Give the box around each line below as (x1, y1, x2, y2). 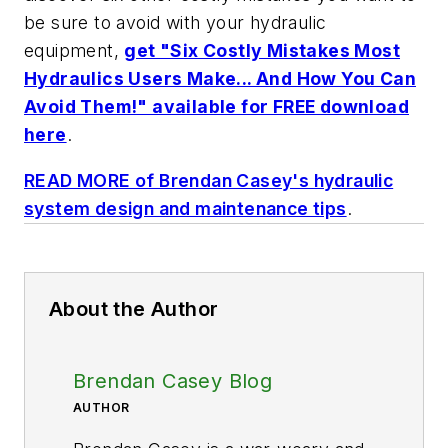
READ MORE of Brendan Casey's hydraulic (24, 169, 394, 191)
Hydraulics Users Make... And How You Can (24, 67, 416, 89)
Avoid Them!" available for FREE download (24, 95, 409, 117)
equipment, (24, 39, 125, 61)
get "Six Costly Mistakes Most (124, 39, 401, 61)
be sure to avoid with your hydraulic (24, 11, 327, 33)
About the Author (49, 296, 219, 321)
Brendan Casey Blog (73, 368, 273, 393)
